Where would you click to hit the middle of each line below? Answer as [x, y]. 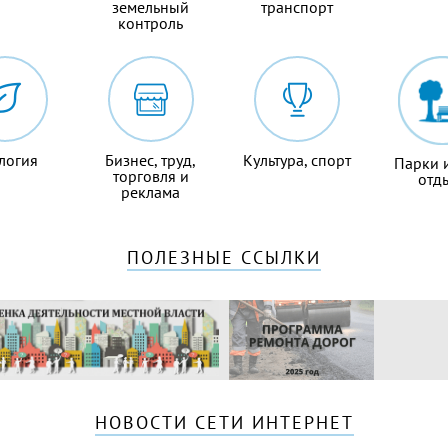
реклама [151, 192]
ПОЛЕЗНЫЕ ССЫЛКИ [224, 258]
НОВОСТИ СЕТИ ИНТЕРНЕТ [224, 423]
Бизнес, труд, [151, 160]
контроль [151, 23]
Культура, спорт [297, 160]
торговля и [150, 176]
